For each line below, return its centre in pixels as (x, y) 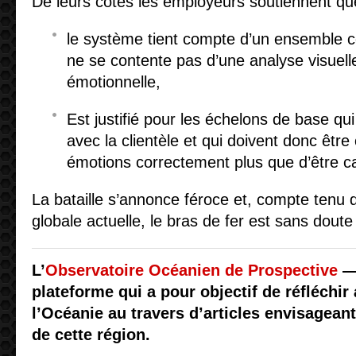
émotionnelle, (114, 82)
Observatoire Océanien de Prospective (192, 270)
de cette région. (91, 335)
